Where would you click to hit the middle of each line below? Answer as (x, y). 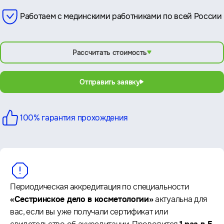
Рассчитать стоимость (110, 52)
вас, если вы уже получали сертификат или (89, 211)
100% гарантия (48, 117)
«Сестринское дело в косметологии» (82, 199)
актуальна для (180, 199)
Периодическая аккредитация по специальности (99, 186)
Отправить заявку (110, 82)
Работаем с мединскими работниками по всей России (121, 16)
